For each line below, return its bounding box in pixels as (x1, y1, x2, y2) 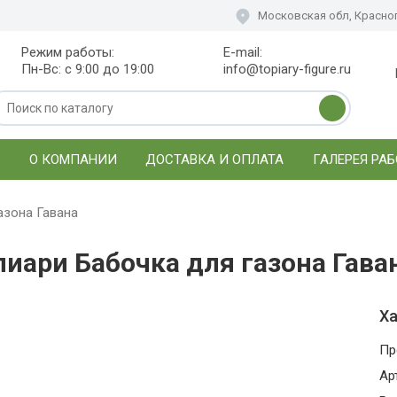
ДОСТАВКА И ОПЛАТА (145, 152, 284, 167)
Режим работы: (20, 44, 114, 60)
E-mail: (222, 44, 262, 60)
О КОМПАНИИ (28, 152, 117, 167)
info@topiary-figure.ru (222, 61, 351, 77)
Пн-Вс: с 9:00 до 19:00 (20, 61, 154, 77)
